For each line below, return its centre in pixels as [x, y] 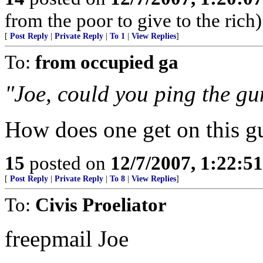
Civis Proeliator [101, 205]
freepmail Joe [67, 239]
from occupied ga [107, 62]
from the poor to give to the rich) [133, 20]
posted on [68, 163]
